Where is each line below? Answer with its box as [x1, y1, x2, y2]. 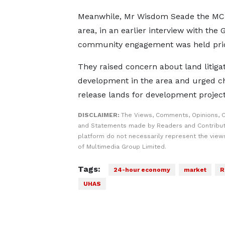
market [183, 166, 206, 173]
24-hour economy [113, 166, 170, 173]
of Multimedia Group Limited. [77, 143, 166, 150]
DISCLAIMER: [77, 111, 121, 119]
